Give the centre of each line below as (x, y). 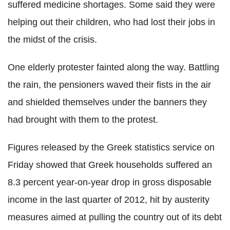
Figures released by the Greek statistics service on (111, 147)
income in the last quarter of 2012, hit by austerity (109, 200)
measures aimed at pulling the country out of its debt (115, 217)
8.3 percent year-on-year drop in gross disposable (110, 182)
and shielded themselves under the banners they (107, 102)
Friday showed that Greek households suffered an (110, 165)
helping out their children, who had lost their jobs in (111, 22)
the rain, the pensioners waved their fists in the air (109, 85)
